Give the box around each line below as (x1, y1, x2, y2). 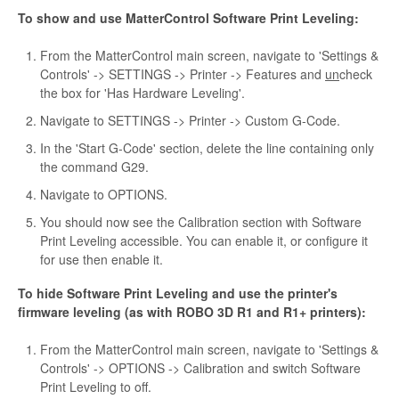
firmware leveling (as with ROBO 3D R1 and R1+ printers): (18, 303, 366, 322)
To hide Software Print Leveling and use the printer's (18, 284, 338, 303)
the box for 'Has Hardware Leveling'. (40, 84, 245, 102)
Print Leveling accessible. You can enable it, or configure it (40, 232, 368, 250)
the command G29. (40, 158, 149, 176)
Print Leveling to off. (40, 378, 151, 396)
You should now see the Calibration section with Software (40, 213, 362, 232)
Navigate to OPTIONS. (40, 185, 167, 204)
